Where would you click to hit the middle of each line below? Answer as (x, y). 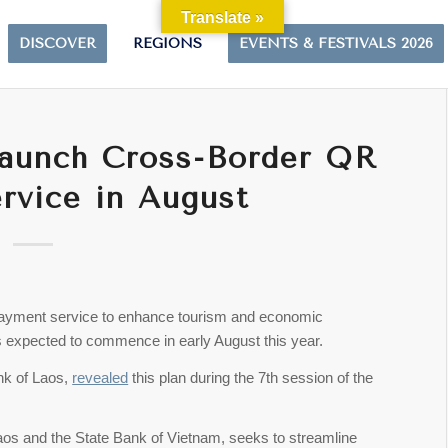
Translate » (222, 17)
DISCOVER (58, 43)
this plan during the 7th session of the (251, 377)
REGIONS (168, 43)
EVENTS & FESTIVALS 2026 (336, 43)
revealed (100, 377)
